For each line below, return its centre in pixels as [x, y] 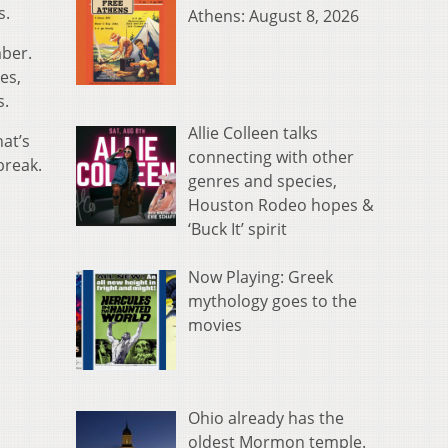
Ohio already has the [266, 417]
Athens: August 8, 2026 [273, 16]
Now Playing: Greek [260, 277]
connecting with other [271, 157]
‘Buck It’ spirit [237, 229]
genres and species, [262, 181]
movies [215, 325]
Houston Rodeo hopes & [281, 205]
